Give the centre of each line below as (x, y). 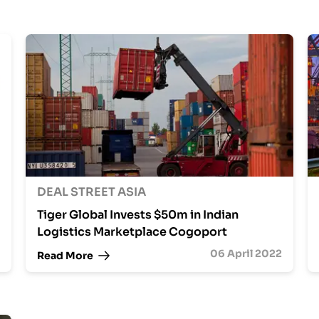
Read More (65, 255)
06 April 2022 (246, 253)
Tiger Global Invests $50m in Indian (137, 215)
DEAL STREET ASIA (91, 192)
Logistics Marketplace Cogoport (132, 232)
